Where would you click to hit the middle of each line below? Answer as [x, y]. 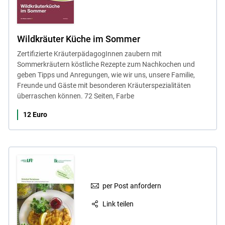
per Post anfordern [132, 186]
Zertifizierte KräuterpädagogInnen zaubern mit [89, 53]
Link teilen [118, 204]
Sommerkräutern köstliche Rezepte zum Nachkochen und [106, 64]
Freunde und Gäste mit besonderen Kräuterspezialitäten [104, 85]
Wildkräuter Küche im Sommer [78, 39]
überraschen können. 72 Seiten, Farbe [75, 96]
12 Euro [35, 114]
